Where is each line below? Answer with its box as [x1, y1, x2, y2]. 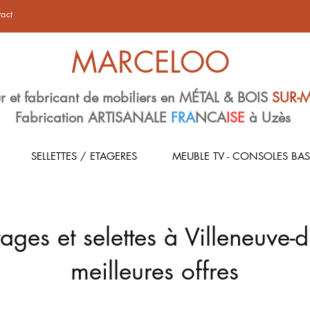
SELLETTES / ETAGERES [30, 149, 137, 163]
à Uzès [245, 109, 295, 127]
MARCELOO [71, 44, 230, 81]
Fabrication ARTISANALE [15, 109, 171, 127]
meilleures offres [71, 255, 239, 286]
